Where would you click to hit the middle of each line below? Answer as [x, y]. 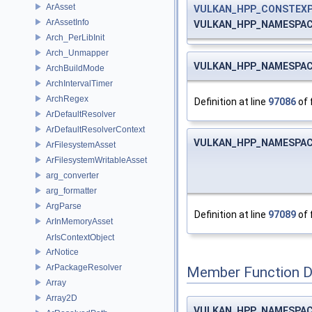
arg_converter [72, 175]
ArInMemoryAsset [79, 221]
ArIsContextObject [80, 237]
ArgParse [64, 206]
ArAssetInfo [68, 22]
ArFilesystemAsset [81, 145]
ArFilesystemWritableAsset [96, 160]
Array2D [62, 298]
